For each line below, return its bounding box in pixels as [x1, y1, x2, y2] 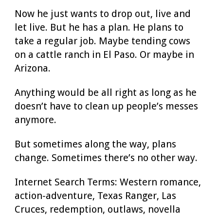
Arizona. [15, 62, 51, 74]
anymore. [15, 113, 56, 126]
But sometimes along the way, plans [15, 138, 176, 150]
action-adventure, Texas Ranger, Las [15, 189, 176, 201]
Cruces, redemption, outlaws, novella [15, 203, 181, 215]
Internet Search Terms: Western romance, [15, 176, 201, 188]
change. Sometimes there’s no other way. [15, 151, 198, 163]
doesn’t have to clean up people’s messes [15, 100, 198, 112]
